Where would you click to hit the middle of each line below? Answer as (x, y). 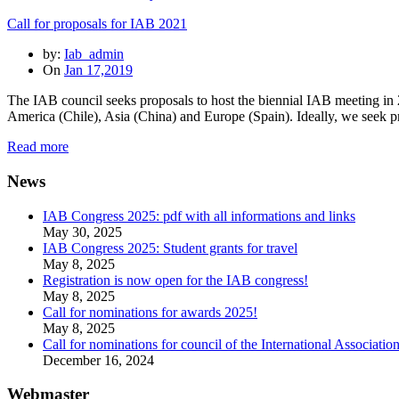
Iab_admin (94, 54)
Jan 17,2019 (98, 70)
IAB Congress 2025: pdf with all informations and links (199, 216)
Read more (38, 147)
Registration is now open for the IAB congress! (175, 280)
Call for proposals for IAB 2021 (97, 24)
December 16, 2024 (98, 360)
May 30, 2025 (82, 232)
